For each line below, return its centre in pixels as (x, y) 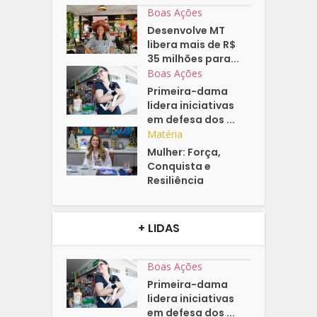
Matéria (165, 134)
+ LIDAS (158, 229)
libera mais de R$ (192, 45)
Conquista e (179, 167)
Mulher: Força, (184, 152)
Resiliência (176, 181)
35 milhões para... (194, 59)
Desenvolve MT (186, 31)
